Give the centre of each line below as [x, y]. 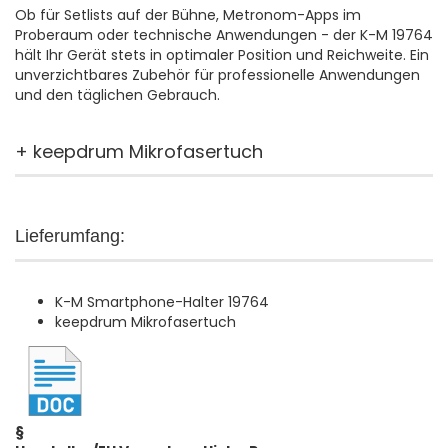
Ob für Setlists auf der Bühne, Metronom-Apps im [188, 15]
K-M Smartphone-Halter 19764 [162, 302]
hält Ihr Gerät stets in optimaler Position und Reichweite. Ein [222, 55]
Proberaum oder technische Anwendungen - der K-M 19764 [224, 35]
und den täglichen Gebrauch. [121, 95]
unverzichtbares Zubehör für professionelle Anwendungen [217, 75]
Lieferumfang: [70, 236]
